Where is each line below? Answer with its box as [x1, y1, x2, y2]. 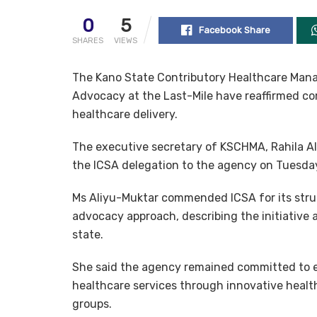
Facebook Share [198, 24, 270, 35]
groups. [72, 296, 112, 311]
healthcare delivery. [72, 107, 178, 121]
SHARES [72, 35, 103, 45]
